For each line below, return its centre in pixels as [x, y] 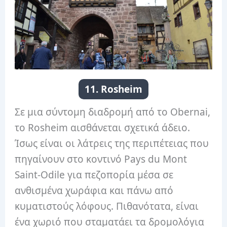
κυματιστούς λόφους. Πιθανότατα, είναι [107, 206]
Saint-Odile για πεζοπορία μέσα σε [94, 175]
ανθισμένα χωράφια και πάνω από [94, 190]
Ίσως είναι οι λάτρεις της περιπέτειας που [112, 143]
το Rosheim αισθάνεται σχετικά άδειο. [103, 127]
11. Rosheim [113, 89]
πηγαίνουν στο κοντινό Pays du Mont [101, 159]
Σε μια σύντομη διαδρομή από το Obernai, [113, 112]
